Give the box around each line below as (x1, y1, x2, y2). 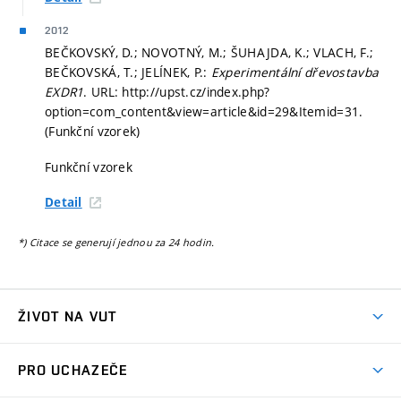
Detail (45, 194, 82, 211)
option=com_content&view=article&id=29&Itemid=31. (45, 103, 363, 121)
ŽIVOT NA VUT (18, 308, 117, 326)
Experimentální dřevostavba (210, 64, 380, 81)
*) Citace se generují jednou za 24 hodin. (18, 235, 215, 250)
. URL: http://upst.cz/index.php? (83, 83, 270, 101)
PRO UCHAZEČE (18, 362, 128, 380)
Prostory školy (18, 377, 103, 395)
